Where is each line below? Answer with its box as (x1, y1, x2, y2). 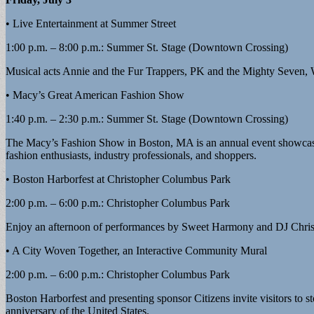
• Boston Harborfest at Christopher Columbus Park (6, 172, 231, 185)
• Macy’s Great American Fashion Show (6, 88, 184, 101)
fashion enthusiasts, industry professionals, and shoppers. (6, 149, 257, 161)
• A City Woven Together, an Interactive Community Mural (6, 244, 267, 257)
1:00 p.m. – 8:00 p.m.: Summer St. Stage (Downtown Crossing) (6, 41, 288, 53)
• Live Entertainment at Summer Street (6, 17, 176, 29)
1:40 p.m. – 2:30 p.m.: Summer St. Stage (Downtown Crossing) (6, 112, 288, 125)
